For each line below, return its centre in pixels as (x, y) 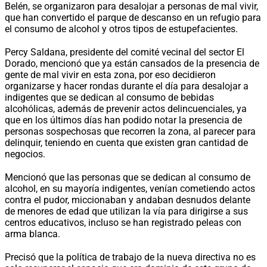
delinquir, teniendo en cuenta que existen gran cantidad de (126, 142)
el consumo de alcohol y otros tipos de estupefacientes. (121, 29)
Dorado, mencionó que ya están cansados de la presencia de (132, 63)
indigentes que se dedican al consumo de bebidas (109, 97)
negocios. (25, 154)
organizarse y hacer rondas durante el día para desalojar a (127, 86)
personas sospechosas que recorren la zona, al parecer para (130, 131)
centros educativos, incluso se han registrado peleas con (123, 222)
